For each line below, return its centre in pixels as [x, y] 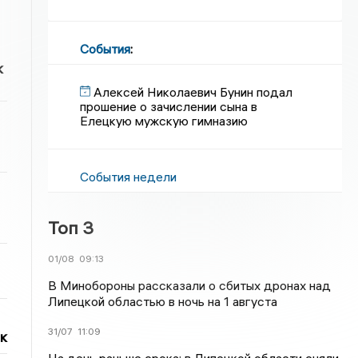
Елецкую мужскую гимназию [164, 121]
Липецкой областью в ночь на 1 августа [163, 301]
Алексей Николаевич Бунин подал [193, 92]
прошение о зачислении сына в [169, 106]
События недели [129, 177]
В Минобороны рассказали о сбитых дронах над [190, 285]
